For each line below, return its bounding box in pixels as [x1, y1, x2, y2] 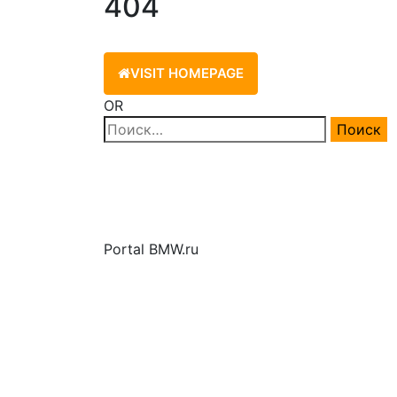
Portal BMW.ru [104, 240, 198, 258]
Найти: [103, 117, 150, 135]
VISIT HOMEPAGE [130, 65, 244, 82]
